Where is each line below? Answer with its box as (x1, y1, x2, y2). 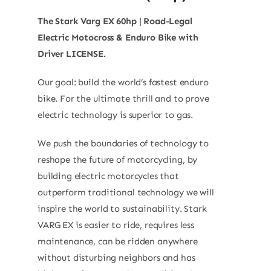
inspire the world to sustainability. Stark (37, 203, 207, 214)
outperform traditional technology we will (37, 186, 214, 198)
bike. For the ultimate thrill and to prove (37, 93, 209, 104)
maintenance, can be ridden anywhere (37, 235, 198, 247)
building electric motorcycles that (37, 170, 179, 181)
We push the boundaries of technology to (37, 137, 209, 149)
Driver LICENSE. (37, 48, 106, 59)
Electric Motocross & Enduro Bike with (37, 31, 198, 43)
